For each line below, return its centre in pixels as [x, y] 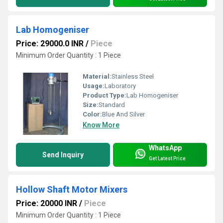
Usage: [94, 86]
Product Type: [105, 95]
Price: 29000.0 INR [50, 43]
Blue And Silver [123, 114]
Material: [97, 76]
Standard [112, 105]
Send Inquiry [63, 155]
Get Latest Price [167, 159]
